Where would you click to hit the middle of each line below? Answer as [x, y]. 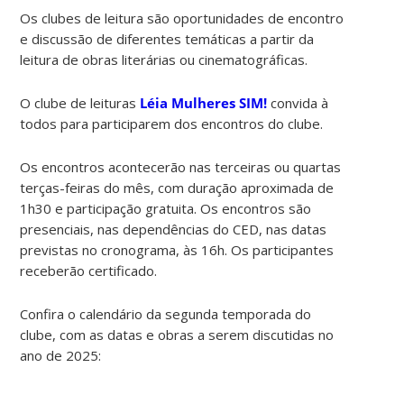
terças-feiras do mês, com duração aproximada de [177, 187]
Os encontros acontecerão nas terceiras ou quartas [181, 166]
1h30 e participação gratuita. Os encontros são [166, 208]
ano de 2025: [61, 355]
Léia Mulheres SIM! [204, 102]
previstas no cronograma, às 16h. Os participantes [177, 249]
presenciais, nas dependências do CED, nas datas [174, 229]
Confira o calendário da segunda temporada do [166, 313]
